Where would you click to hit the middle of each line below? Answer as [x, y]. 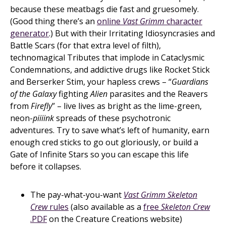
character [183, 21]
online [110, 21]
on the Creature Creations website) [115, 219]
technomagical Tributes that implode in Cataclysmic [107, 58]
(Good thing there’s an [53, 21]
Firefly [41, 106]
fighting [73, 94]
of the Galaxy [33, 94]
